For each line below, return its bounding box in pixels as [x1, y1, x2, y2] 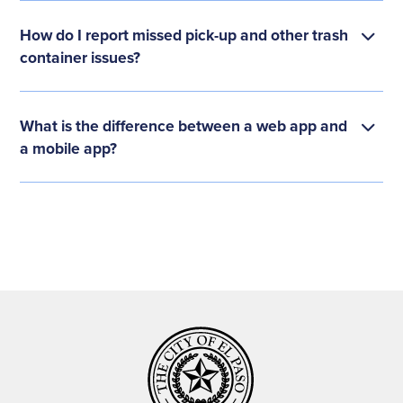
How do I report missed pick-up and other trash [20, 22, 349, 46]
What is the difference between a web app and [20, 113, 348, 137]
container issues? [20, 45, 141, 68]
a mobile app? [20, 136, 118, 159]
